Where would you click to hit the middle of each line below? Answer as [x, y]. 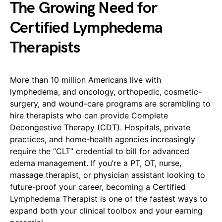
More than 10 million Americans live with [85, 80]
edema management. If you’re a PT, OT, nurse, [96, 163]
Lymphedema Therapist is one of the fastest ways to [109, 199]
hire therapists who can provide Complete [89, 115]
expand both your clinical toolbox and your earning [106, 211]
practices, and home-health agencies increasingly [103, 139]
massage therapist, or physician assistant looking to [108, 175]
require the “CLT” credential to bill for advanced [100, 151]
